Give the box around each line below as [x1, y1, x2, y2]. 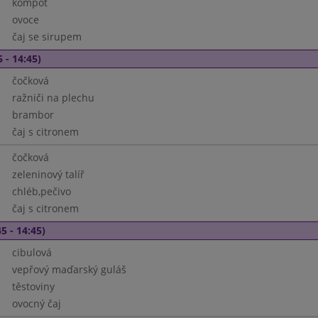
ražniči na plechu [11, 91, 94, 104]
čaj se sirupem [11, 30, 82, 43]
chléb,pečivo [11, 185, 71, 198]
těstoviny [11, 280, 55, 293]
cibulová [11, 246, 52, 259]
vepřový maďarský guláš [11, 263, 126, 276]
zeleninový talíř [11, 168, 84, 181]
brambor [11, 108, 54, 121]
